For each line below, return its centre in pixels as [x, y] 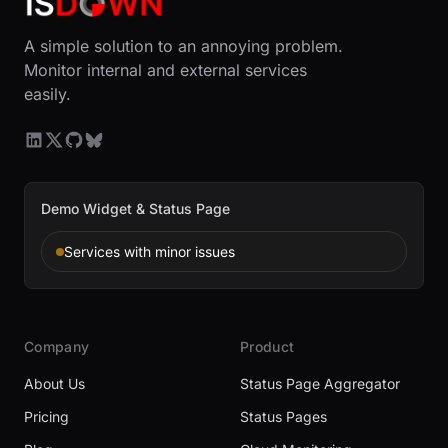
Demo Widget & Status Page [135, 208]
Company [57, 346]
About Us [54, 383]
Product [267, 346]
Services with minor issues [149, 251]
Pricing [46, 416]
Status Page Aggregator [320, 383]
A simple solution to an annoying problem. [183, 46]
